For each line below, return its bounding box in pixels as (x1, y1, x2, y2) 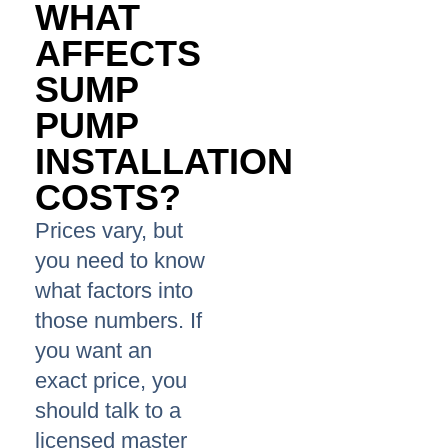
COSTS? (35, 177, 181, 219)
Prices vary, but (35, 218, 183, 244)
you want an (35, 338, 152, 364)
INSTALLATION (35, 141, 293, 183)
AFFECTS (35, 33, 201, 75)
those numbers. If (35, 308, 202, 334)
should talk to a (35, 398, 181, 424)
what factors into (35, 278, 193, 304)
